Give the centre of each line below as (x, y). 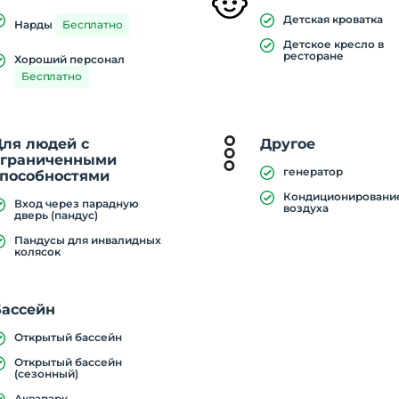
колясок (38, 252)
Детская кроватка (334, 19)
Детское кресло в (334, 44)
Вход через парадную (77, 204)
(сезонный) (47, 374)
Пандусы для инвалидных (88, 240)
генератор (313, 171)
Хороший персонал (70, 59)
